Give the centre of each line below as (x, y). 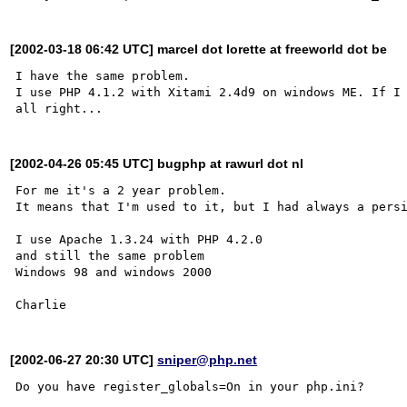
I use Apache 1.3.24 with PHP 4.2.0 (139, 239)
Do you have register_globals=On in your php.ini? (190, 386)
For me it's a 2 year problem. (121, 190)
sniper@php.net (208, 359)
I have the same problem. (103, 75)
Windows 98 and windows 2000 (114, 272)
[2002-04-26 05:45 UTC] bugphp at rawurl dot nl (157, 163)
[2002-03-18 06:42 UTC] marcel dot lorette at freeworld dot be (199, 49)
